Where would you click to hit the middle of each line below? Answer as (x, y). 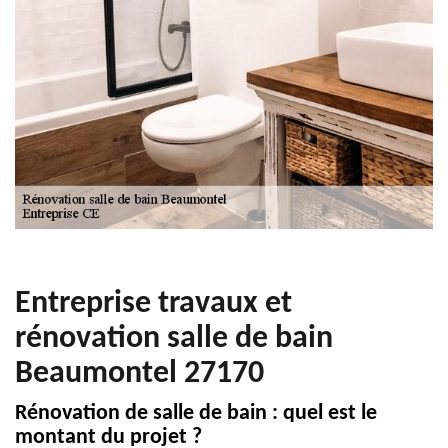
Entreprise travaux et (153, 304)
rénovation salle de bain (174, 339)
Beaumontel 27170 (139, 374)
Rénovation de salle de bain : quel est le (196, 413)
